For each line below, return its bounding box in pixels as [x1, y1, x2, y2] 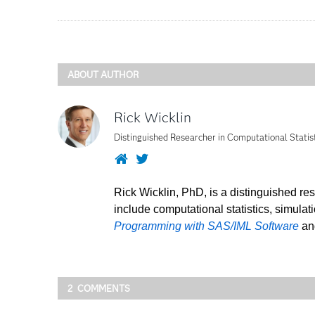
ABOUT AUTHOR [67, 68, 139, 80]
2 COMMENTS [67, 283, 130, 294]
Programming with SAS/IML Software [114, 220, 299, 232]
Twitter [148, 150, 190, 165]
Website [127, 150, 173, 165]
